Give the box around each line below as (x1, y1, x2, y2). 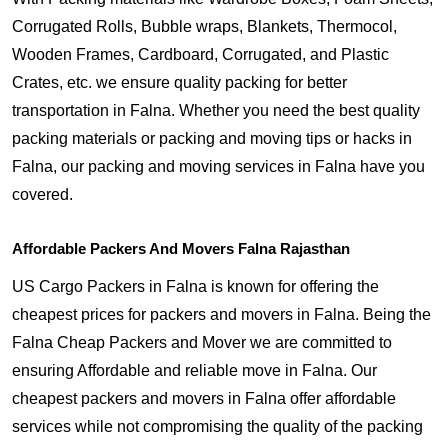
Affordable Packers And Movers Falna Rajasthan (12, 240, 350, 257)
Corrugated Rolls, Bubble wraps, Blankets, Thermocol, (12, 18, 397, 35)
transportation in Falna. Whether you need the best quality (12, 102, 420, 119)
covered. (12, 186, 73, 203)
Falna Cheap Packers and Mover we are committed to (12, 334, 392, 351)
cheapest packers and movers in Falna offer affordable (12, 390, 396, 407)
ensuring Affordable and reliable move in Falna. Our (12, 362, 377, 379)
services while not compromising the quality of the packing (12, 418, 423, 435)
